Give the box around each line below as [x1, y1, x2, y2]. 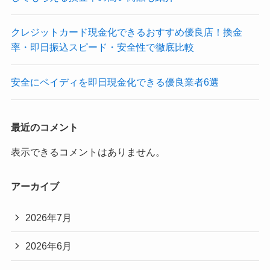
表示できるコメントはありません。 [10, 146, 165, 157]
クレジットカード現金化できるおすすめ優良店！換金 [10, 27, 242, 37]
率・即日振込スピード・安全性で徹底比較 [10, 42, 194, 52]
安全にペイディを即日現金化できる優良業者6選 [10, 77, 219, 88]
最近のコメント [10, 121, 78, 133]
